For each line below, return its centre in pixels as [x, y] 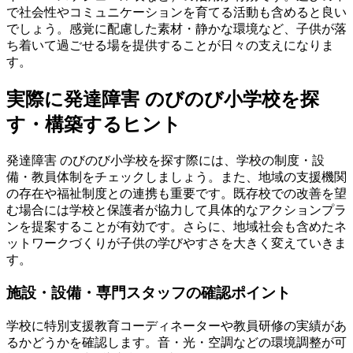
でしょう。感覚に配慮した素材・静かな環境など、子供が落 [176, 28]
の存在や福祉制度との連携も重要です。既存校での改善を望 [176, 193]
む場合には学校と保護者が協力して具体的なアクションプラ [176, 210]
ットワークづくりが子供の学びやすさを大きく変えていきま [176, 243]
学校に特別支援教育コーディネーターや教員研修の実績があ [176, 325]
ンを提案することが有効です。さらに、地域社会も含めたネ [176, 226]
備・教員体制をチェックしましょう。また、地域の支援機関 [176, 176]
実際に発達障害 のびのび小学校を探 [163, 98]
